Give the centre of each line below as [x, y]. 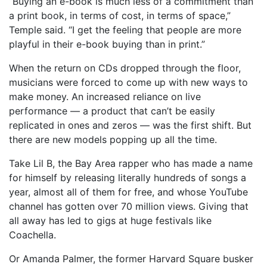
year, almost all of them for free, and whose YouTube [128, 192]
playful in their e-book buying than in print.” [107, 44]
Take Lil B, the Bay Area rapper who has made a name [131, 163]
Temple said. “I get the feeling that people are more [125, 30]
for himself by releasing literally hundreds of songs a [128, 178]
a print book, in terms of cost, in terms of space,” [120, 15]
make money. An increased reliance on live [105, 97]
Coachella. [32, 235]
